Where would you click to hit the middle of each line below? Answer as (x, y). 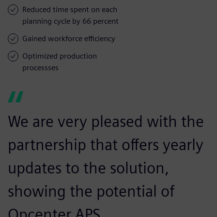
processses (40, 67)
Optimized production (60, 56)
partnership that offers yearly (106, 144)
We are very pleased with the (106, 121)
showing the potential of (91, 191)
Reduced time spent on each (70, 9)
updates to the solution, (88, 168)
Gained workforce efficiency (69, 38)
